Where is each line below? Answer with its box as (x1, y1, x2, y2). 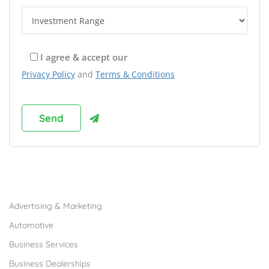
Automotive (9, 220, 53, 231)
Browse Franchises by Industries (9, 176, 178, 190)
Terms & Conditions (95, 68, 175, 80)
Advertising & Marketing (9, 201, 102, 212)
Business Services (9, 239, 78, 250)
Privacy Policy (22, 68, 75, 80)
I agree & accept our (40, 51, 127, 64)
